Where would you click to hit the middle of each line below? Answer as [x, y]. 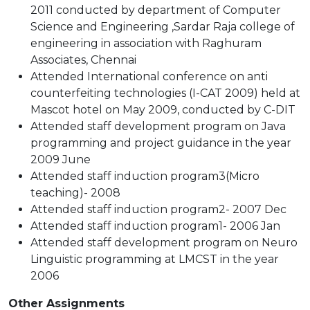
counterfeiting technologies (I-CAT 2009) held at [165, 93]
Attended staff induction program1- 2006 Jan [155, 226]
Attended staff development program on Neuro [164, 243]
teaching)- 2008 [75, 193]
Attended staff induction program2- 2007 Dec [158, 209]
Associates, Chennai [83, 60]
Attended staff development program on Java [158, 126]
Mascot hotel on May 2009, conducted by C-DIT [163, 110]
